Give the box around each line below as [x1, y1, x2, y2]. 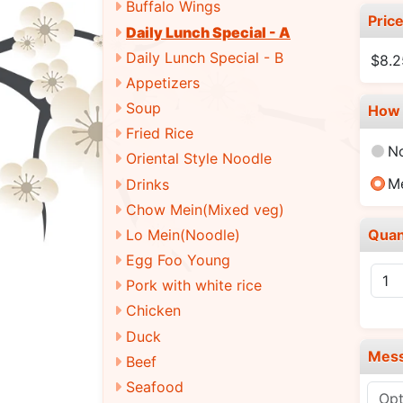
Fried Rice [126, 124, 193, 143]
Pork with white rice [126, 276, 262, 295]
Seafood [126, 377, 184, 396]
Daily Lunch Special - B [126, 48, 283, 67]
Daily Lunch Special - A [126, 22, 291, 41]
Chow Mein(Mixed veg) [126, 200, 284, 219]
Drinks [126, 175, 169, 193]
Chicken [126, 301, 181, 320]
